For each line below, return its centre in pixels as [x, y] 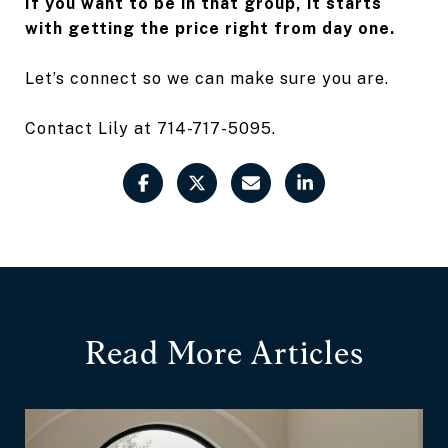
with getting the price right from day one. [210, 28]
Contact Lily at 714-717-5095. [150, 128]
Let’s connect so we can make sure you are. [207, 78]
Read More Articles [224, 352]
